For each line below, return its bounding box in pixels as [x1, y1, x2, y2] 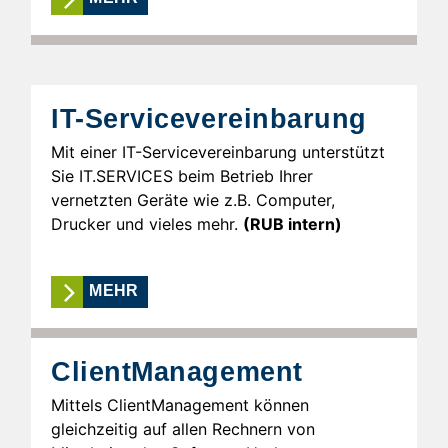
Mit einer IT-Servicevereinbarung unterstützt [51, 141, 385, 162]
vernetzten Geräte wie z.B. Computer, [51, 189, 335, 210]
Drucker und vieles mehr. [51, 213, 243, 234]
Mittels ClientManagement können [51, 394, 309, 415]
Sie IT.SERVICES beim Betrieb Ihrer [51, 165, 313, 186]
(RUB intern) [243, 213, 342, 234]
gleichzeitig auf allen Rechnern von [51, 418, 315, 439]
